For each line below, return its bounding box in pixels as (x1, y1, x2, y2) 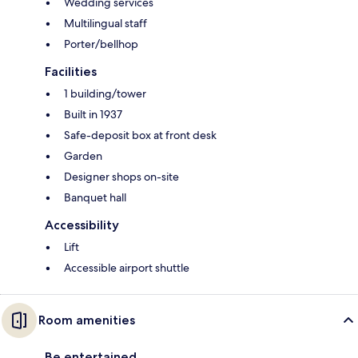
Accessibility (45, 217, 119, 233)
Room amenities (38, 312, 135, 328)
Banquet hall (64, 189, 126, 205)
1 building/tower (64, 86, 146, 101)
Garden (64, 148, 102, 163)
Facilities (45, 63, 97, 79)
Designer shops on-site (64, 169, 179, 184)
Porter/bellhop (64, 36, 138, 51)
